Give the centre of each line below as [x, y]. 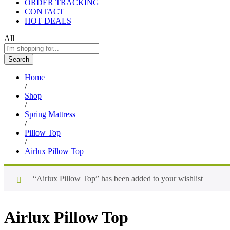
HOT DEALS [48, 21]
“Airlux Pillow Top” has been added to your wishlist [118, 178]
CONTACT [44, 11]
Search [19, 59]
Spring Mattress [50, 114]
